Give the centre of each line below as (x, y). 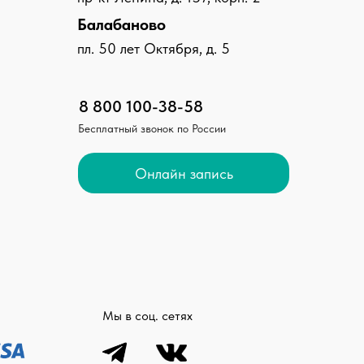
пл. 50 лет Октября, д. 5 (154, 48)
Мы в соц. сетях (147, 316)
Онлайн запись (184, 173)
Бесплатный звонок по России (152, 128)
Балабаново (121, 24)
